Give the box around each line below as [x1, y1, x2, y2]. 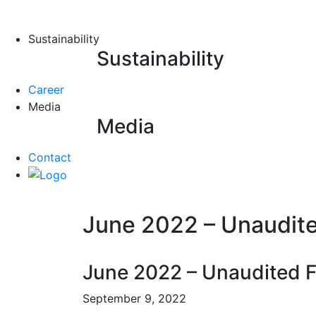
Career [28, 82, 64, 97]
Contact [28, 150, 71, 164]
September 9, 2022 [83, 291, 186, 306]
